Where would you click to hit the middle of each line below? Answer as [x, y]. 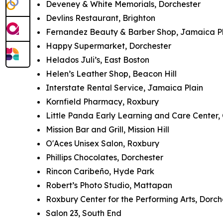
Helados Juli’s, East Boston [98, 59]
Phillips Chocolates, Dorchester [105, 157]
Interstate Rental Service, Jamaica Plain [124, 87]
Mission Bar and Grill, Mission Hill [108, 129]
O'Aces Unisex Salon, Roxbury [103, 143]
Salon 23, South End [84, 213]
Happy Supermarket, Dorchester [109, 46]
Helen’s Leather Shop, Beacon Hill [111, 73]
